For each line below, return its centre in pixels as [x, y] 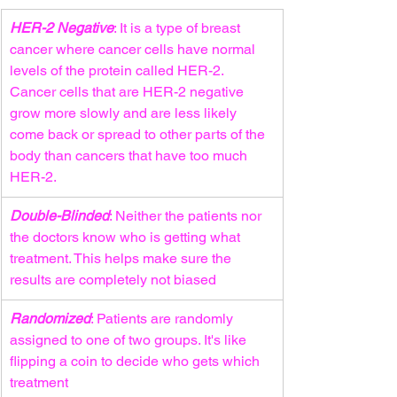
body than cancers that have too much [130, 156]
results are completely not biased [113, 280]
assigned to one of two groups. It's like [130, 340]
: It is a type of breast [179, 28]
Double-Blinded [59, 216]
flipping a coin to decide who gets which [136, 361]
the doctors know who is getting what [127, 237]
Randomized [50, 319]
